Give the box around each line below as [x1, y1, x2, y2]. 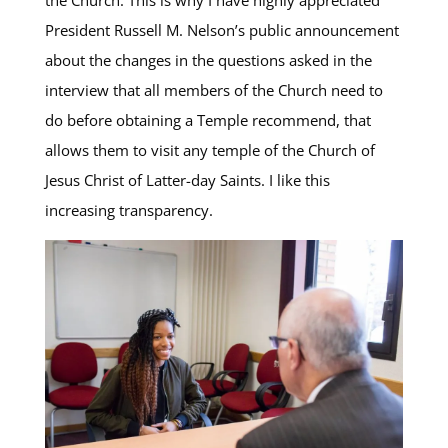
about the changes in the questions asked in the [44, 49, 372, 70]
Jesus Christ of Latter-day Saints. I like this [44, 169, 330, 190]
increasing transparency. [44, 199, 213, 220]
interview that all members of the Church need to [44, 79, 383, 100]
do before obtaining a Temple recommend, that [44, 109, 371, 130]
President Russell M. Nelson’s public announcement [44, 19, 399, 40]
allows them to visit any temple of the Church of [44, 139, 375, 160]
